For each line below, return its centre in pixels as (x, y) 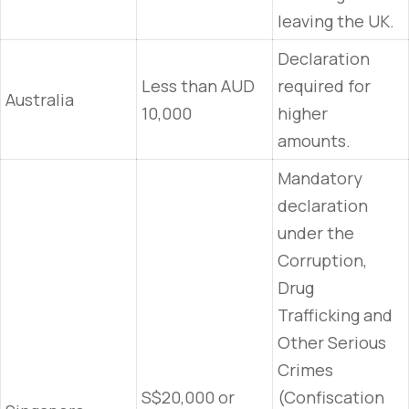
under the (316, 233)
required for (324, 86)
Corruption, (322, 260)
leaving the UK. (336, 21)
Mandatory (320, 178)
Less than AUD (198, 86)
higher (303, 113)
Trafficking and (335, 315)
